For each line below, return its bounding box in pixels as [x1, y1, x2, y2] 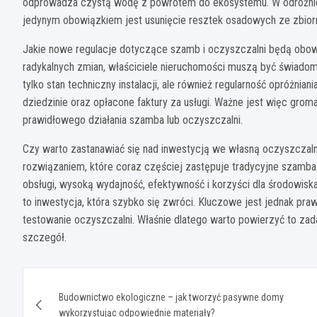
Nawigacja [22, 267, 133, 294]
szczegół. [23, 230, 67, 244]
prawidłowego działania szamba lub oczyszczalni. [23, 113, 243, 127]
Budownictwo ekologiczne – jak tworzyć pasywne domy [59, 291, 284, 303]
